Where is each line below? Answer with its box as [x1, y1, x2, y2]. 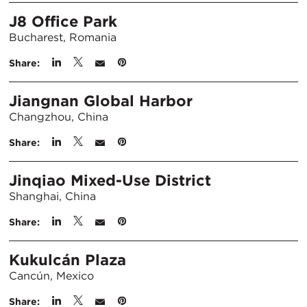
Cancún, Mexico [9, 269, 94, 282]
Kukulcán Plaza [9, 251, 126, 269]
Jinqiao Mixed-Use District [9, 171, 211, 189]
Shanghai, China [9, 190, 96, 203]
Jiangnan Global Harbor [9, 92, 193, 110]
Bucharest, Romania [9, 31, 116, 44]
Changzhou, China [9, 110, 108, 123]
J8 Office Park [9, 12, 117, 30]
